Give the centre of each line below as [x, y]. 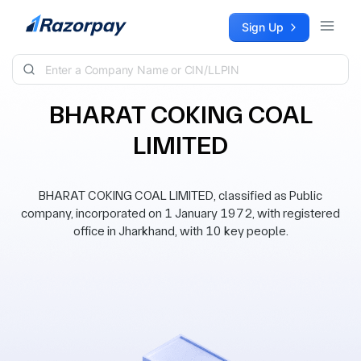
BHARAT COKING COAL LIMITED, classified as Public [180, 195]
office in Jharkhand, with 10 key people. [180, 231]
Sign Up [263, 27]
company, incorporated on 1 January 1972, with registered [180, 213]
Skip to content [53, 21]
